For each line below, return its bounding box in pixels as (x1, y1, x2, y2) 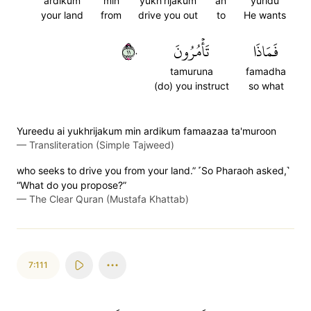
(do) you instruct (154, 80, 229, 92)
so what (248, 80, 284, 92)
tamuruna (170, 65, 213, 77)
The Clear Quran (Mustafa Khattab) (29, 193, 189, 205)
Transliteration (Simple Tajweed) (29, 139, 174, 151)
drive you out (138, 9, 198, 21)
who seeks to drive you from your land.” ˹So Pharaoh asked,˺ (17, 165, 289, 176)
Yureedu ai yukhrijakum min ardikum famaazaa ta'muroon (17, 125, 276, 137)
